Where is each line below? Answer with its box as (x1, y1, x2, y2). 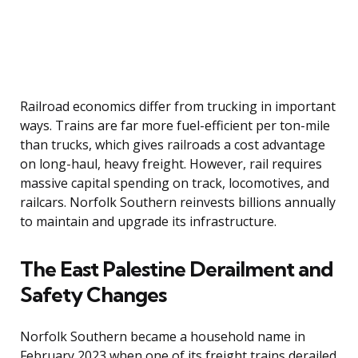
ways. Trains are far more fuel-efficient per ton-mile (20, 117, 330, 135)
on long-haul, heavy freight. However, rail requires (20, 155, 322, 173)
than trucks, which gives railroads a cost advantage (20, 136, 325, 154)
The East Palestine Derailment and (20, 256, 333, 283)
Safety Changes (20, 281, 166, 308)
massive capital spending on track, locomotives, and (20, 174, 329, 193)
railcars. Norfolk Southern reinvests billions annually (20, 193, 336, 212)
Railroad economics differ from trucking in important (20, 97, 336, 116)
